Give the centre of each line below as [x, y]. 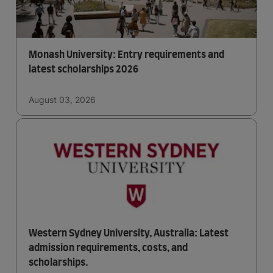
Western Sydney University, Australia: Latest [129, 233]
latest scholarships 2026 [83, 69]
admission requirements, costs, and [108, 248]
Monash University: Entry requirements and [126, 55]
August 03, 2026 [62, 100]
